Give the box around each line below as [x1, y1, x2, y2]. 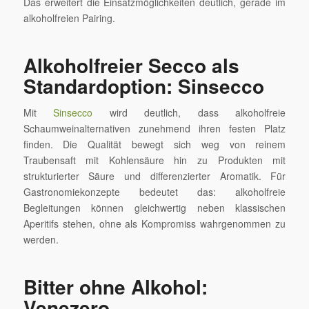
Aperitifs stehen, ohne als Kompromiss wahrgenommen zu [23, 216, 286, 230]
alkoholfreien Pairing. [23, 10, 115, 25]
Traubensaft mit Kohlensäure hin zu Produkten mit [23, 152, 286, 167]
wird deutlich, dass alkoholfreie [92, 105, 286, 119]
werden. [23, 232, 59, 246]
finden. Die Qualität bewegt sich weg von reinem [23, 137, 286, 151]
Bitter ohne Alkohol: [23, 272, 208, 301]
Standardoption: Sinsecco [23, 71, 264, 100]
